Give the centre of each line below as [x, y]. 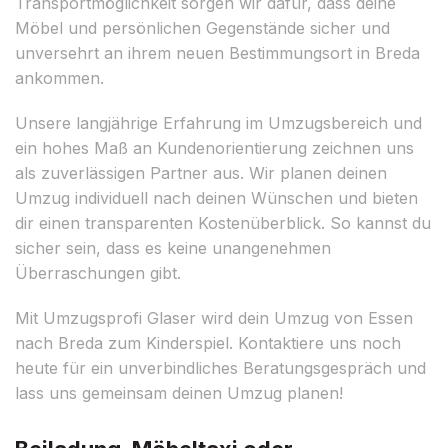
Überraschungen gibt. [98, 272]
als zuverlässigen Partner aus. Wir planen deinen [201, 172]
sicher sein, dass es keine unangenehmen [173, 247]
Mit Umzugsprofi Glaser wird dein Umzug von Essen [214, 317]
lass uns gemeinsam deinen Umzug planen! [179, 392]
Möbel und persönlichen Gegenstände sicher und [202, 27]
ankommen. [59, 77]
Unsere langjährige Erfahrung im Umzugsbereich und [218, 122]
